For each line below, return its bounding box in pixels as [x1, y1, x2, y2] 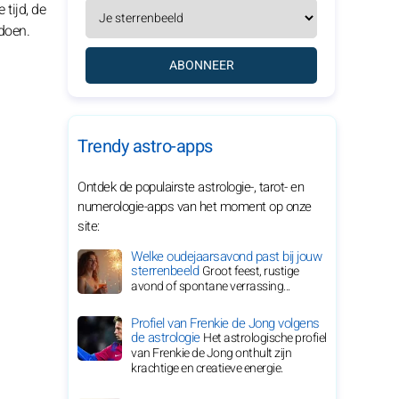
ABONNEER [168, 56, 234, 75]
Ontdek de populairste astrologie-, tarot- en [77, 177, 304, 197]
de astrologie [131, 328, 203, 347]
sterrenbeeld [131, 261, 202, 281]
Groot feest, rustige [201, 262, 299, 281]
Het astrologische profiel [203, 329, 327, 347]
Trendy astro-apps [77, 134, 213, 159]
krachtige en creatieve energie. [131, 359, 283, 378]
